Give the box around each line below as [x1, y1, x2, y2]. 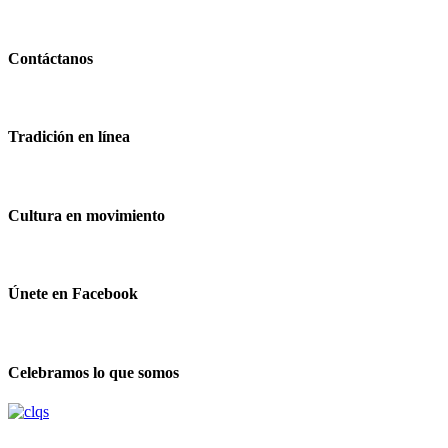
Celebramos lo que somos [8, 363, 179, 381]
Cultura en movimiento [8, 206, 165, 224]
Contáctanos [8, 49, 93, 67]
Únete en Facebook [8, 285, 138, 303]
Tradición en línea [8, 128, 130, 146]
